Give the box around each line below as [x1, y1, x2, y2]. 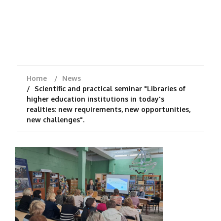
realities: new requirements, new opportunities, [26, 105, 190, 114]
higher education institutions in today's [26, 95, 164, 104]
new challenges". [26, 115, 84, 124]
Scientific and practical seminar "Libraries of [34, 84, 185, 93]
